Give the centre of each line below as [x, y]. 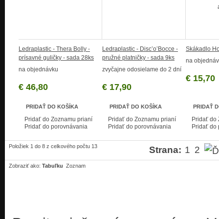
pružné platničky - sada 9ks [138, 58]
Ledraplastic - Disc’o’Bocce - [140, 49]
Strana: [165, 150]
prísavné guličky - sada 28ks [56, 58]
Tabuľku [53, 165]
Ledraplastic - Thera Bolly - [54, 49]
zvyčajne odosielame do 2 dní [142, 70]
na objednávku [38, 70]
